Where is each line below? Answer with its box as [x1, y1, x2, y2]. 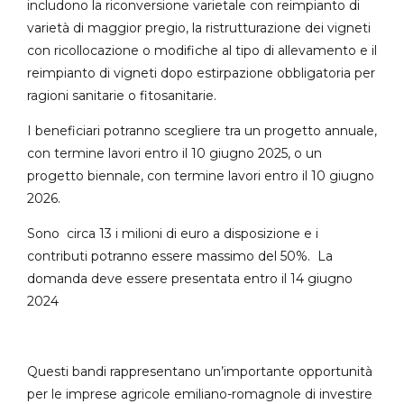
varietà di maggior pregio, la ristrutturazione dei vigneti [27, 19, 371, 36]
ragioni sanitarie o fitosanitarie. [27, 87, 216, 104]
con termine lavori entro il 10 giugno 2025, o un [27, 144, 322, 161]
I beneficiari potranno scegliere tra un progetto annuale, [27, 122, 377, 139]
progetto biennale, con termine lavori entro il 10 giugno [27, 167, 374, 184]
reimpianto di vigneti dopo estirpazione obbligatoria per [27, 64, 375, 81]
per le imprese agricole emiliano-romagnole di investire [27, 385, 372, 402]
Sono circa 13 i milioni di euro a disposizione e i [27, 225, 318, 242]
